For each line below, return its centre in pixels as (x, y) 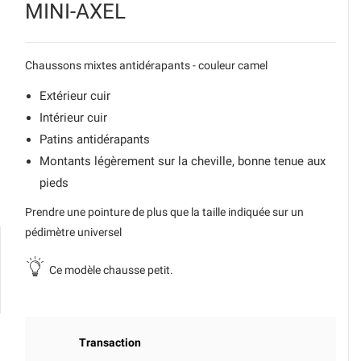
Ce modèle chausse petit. (111, 270)
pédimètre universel (73, 232)
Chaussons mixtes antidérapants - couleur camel (146, 65)
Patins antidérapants (94, 139)
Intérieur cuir (73, 118)
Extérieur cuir (75, 96)
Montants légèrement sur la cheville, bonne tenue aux (182, 161)
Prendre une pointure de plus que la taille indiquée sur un (164, 212)
